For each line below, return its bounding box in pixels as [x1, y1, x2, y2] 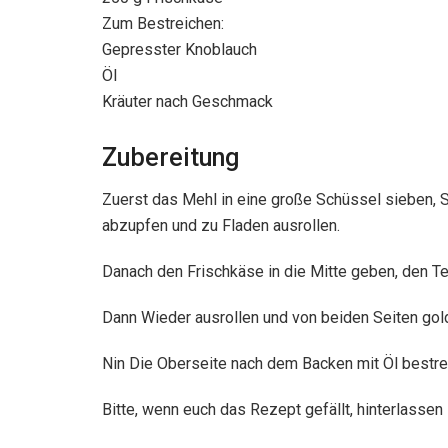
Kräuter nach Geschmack [102, 91, 273, 111]
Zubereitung [102, 142, 239, 172]
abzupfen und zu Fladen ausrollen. [102, 216, 340, 236]
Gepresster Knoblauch [102, 39, 257, 59]
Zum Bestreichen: [102, 13, 224, 33]
